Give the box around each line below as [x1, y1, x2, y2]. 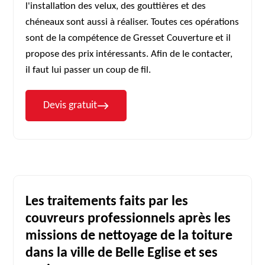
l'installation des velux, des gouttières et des [25, 1, 206, 11]
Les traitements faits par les [25, 195, 189, 209]
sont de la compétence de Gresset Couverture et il [25, 33, 231, 43]
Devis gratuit [43, 100, 98, 111]
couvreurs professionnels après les [25, 212, 231, 226]
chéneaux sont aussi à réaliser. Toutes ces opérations [25, 17, 240, 27]
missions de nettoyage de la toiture [25, 229, 233, 243]
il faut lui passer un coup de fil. [25, 65, 151, 75]
